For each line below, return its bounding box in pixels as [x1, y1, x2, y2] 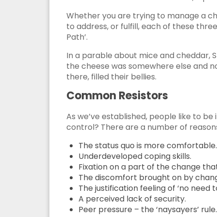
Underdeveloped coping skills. [78, 151, 191, 162]
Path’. [66, 31, 88, 43]
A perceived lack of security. [78, 193, 186, 205]
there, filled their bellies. [66, 71, 156, 83]
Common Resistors [66, 88, 168, 104]
